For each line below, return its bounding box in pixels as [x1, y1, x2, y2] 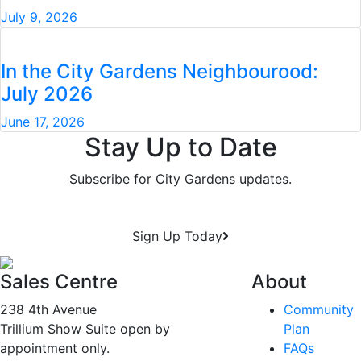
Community [284, 301, 354, 317]
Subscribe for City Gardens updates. [69, 171, 292, 187]
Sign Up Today [132, 228, 222, 244]
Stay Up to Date [84, 131, 277, 163]
